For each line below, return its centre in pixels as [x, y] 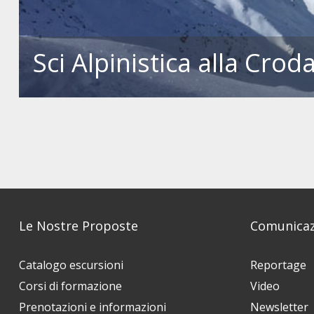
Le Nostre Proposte [78, 226]
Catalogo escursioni [71, 265]
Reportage [278, 265]
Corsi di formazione [70, 286]
